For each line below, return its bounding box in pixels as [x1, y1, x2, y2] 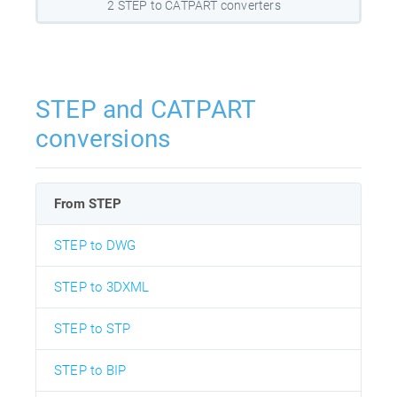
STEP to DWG [54, 237, 136, 254]
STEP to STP [54, 321, 131, 338]
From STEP [54, 196, 121, 213]
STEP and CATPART [35, 95, 256, 125]
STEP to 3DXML [54, 279, 150, 296]
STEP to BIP [54, 362, 127, 379]
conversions [35, 124, 171, 154]
